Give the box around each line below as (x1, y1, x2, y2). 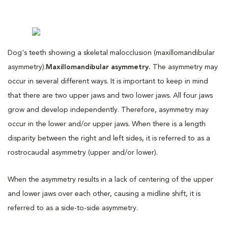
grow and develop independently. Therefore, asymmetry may (8, 106, 209, 113)
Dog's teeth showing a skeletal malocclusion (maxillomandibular (8, 49, 215, 56)
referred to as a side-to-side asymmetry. (8, 204, 140, 212)
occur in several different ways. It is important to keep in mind (8, 77, 208, 85)
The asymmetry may (151, 63, 218, 71)
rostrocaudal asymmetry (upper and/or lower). (8, 149, 160, 156)
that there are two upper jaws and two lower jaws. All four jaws (8, 92, 213, 99)
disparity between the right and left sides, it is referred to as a (8, 134, 210, 142)
